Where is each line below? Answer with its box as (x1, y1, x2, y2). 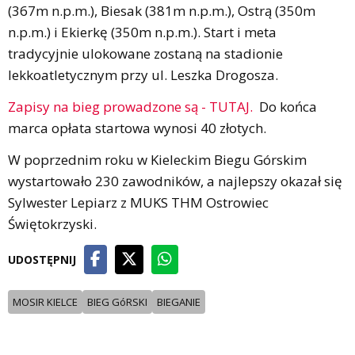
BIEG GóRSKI (87, 295, 147, 310)
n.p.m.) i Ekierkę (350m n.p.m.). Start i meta (8, 23, 277, 42)
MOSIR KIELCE (13, 295, 78, 310)
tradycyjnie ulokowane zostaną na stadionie (8, 44, 283, 63)
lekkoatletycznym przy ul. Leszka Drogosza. (8, 66, 278, 85)
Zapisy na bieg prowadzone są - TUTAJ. (8, 97, 253, 116)
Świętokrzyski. (8, 215, 100, 234)
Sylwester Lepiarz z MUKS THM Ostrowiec (8, 193, 269, 212)
